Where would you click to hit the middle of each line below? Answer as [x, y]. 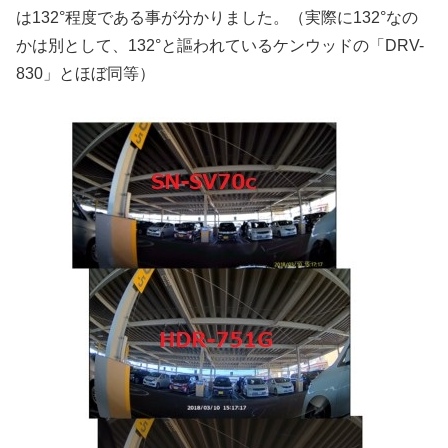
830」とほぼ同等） [85, 74]
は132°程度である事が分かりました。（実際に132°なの [217, 18]
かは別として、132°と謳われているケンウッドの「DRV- [220, 46]
